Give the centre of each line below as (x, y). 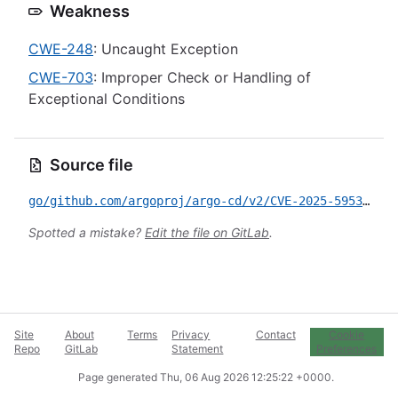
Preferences (347, 349)
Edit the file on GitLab (207, 232)
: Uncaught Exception (166, 49)
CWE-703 (61, 77)
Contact (275, 334)
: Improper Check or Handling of (202, 77)
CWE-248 (61, 49)
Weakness (90, 11)
